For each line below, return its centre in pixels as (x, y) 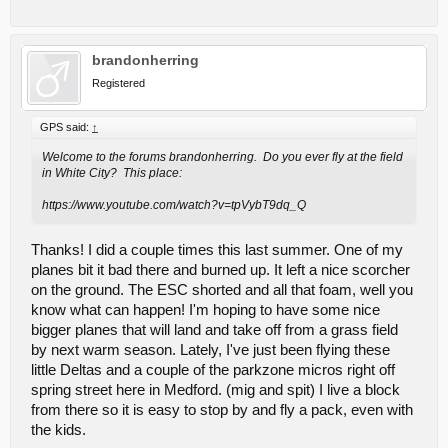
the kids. (58, 429)
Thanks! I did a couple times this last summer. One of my (217, 249)
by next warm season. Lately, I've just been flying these (210, 349)
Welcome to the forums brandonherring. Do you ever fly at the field (222, 157)
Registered (118, 83)
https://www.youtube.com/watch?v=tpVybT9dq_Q (174, 205)
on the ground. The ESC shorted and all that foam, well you (222, 289)
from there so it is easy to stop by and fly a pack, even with (222, 409)
